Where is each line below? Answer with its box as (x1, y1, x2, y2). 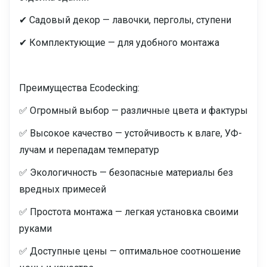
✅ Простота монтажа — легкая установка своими (19, 206, 238, 218)
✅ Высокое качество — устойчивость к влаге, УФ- (19, 128, 242, 139)
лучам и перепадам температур (19, 144, 159, 156)
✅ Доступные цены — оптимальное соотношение (19, 246, 241, 257)
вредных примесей (19, 184, 106, 195)
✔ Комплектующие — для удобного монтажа (19, 37, 219, 48)
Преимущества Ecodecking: (19, 82, 139, 94)
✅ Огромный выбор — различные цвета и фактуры (19, 105, 248, 116)
